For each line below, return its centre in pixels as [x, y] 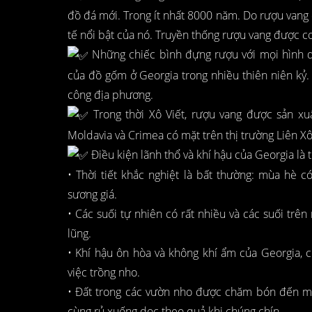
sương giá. [92, 195]
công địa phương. [110, 94]
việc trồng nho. [104, 273]
